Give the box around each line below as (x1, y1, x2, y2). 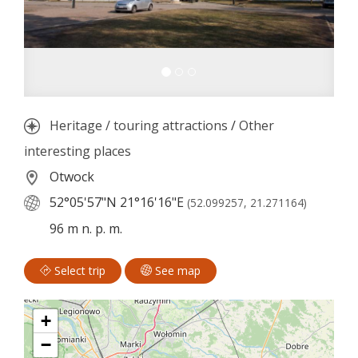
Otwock (46, 167, 94, 185)
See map (152, 263, 201, 279)
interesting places (24, 141, 131, 160)
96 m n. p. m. (46, 219, 122, 237)
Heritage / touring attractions (50, 116, 228, 134)
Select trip (51, 263, 105, 279)
